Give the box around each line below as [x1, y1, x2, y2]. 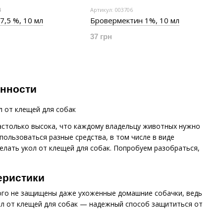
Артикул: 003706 [90, 6, 133, 13]
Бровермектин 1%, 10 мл [90, 15, 179, 25]
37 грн [90, 32, 112, 41]
